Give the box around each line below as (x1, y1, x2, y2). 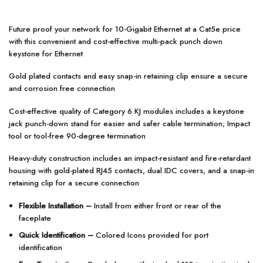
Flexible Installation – (19, 200, 92, 211)
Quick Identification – (19, 229, 96, 241)
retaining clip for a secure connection (9, 177, 139, 189)
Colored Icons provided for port (96, 229, 209, 241)
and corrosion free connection (9, 83, 115, 95)
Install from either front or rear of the (92, 200, 222, 211)
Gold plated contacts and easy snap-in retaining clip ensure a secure (9, 70, 248, 82)
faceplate (19, 212, 52, 224)
